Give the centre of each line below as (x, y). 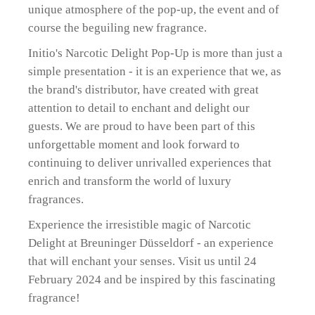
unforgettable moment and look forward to (134, 144)
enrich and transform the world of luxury (130, 181)
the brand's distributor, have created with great (144, 90)
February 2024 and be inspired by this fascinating (152, 279)
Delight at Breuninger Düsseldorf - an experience (151, 243)
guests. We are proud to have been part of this (142, 126)
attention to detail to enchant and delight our (139, 108)
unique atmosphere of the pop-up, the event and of (154, 9)
